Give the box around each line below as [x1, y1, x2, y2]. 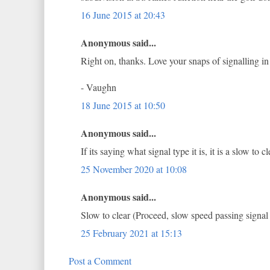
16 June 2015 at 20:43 [81, 8, 165, 21]
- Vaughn [81, 81, 116, 93]
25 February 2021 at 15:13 [81, 227, 182, 239]
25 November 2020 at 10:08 [81, 163, 187, 175]
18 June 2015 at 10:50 [81, 99, 165, 111]
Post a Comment [69, 254, 131, 267]
